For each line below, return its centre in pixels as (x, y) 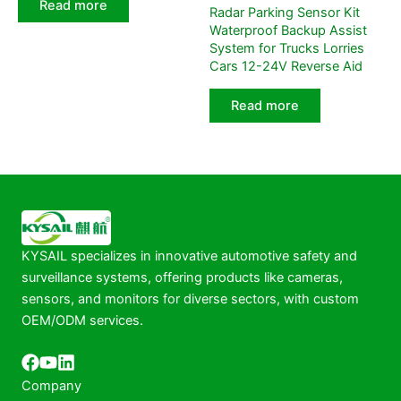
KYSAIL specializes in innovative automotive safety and (189, 256)
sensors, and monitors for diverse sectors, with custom (190, 299)
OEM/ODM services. (82, 320)
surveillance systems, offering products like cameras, (182, 277)
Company (51, 386)
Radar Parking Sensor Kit (285, 13)
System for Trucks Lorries (287, 49)
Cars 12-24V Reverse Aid (286, 67)
